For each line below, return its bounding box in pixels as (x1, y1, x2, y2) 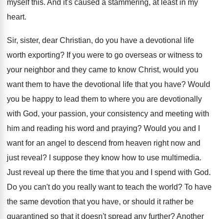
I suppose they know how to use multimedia (49, 153, 199, 162)
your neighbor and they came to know (7, 66, 136, 74)
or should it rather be (123, 197, 194, 206)
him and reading (7, 124, 63, 132)
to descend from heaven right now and (68, 139, 200, 147)
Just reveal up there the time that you (7, 168, 133, 176)
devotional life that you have (85, 80, 181, 88)
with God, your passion (7, 109, 86, 118)
